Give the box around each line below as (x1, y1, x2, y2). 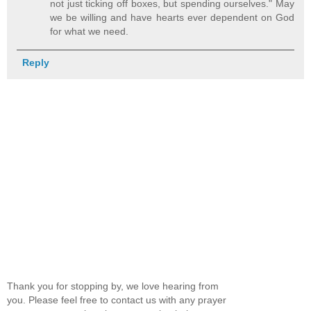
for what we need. (50, 25, 129, 37)
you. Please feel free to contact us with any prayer (7, 294, 226, 305)
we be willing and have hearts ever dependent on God (50, 11, 294, 23)
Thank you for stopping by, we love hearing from (7, 280, 219, 292)
